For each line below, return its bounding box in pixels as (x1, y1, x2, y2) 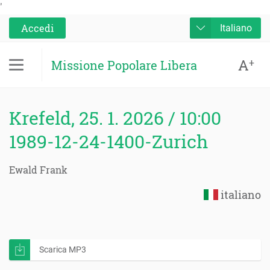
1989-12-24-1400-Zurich (9, 130, 208, 153)
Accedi (21, 22, 54, 34)
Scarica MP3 (39, 245, 86, 254)
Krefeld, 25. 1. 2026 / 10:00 (9, 106, 221, 130)
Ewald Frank (9, 163, 67, 176)
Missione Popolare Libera (51, 57, 197, 73)
